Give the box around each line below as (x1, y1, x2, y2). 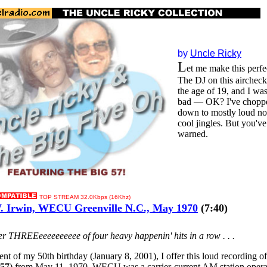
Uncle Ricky (190, 48, 241, 58)
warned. (178, 129, 208, 139)
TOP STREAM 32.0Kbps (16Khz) (39, 194, 131, 200)
